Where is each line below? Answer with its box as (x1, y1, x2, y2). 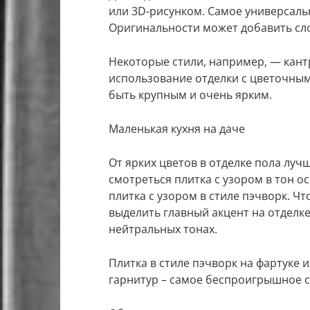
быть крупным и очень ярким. (109, 87, 272, 103)
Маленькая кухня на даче (109, 121, 245, 137)
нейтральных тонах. (109, 221, 217, 237)
